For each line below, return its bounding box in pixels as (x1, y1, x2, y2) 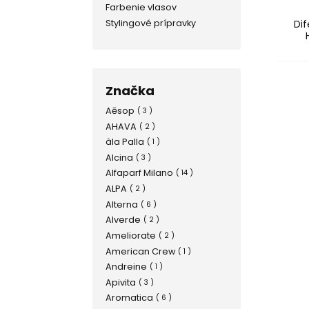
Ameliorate (105, 229, 156, 241)
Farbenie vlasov (105, 1, 177, 14)
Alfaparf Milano (105, 167, 173, 179)
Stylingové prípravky (105, 17, 196, 29)
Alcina (105, 151, 133, 163)
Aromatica (105, 292, 153, 304)
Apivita (105, 276, 136, 288)
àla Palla (105, 136, 144, 148)
